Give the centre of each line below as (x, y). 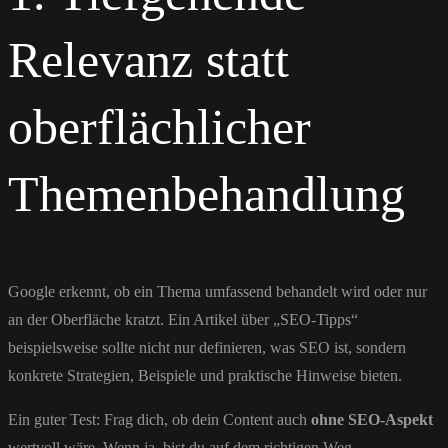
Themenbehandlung (206, 193)
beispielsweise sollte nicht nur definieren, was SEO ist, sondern (207, 347)
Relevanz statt (148, 59)
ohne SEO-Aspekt (372, 419)
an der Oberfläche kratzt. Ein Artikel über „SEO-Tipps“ (183, 319)
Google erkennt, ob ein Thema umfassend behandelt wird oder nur (217, 291)
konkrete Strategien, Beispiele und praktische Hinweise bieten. (205, 375)
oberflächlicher (159, 126)
